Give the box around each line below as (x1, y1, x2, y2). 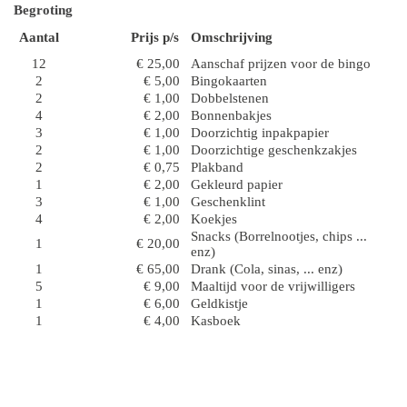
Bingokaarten (191, 74, 267, 89)
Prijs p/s (131, 30, 179, 45)
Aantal (19, 30, 59, 45)
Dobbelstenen (191, 91, 269, 106)
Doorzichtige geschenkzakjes (191, 143, 357, 158)
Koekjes (191, 212, 237, 227)
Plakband (191, 160, 243, 175)
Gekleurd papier (191, 177, 283, 193)
